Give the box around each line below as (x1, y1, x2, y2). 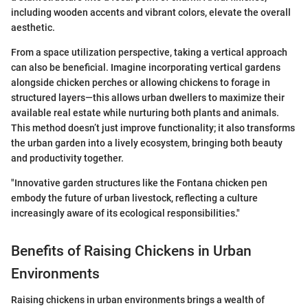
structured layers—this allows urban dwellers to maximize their (11, 91, 285, 103)
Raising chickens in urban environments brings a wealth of (11, 294, 265, 306)
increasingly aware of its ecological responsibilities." (11, 207, 240, 219)
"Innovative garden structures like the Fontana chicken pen (11, 177, 267, 188)
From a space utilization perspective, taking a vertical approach (11, 46, 287, 58)
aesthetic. (11, 21, 55, 33)
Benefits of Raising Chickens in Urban (11, 242, 252, 259)
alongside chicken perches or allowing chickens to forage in (11, 76, 270, 88)
